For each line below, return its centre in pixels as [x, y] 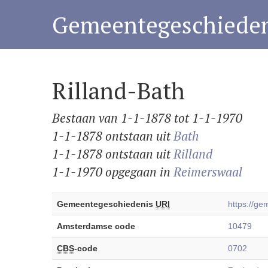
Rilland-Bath [118, 91]
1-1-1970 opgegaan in [113, 172]
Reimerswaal [208, 172]
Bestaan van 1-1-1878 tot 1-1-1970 [147, 118]
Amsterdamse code [96, 226]
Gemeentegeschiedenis [106, 204]
